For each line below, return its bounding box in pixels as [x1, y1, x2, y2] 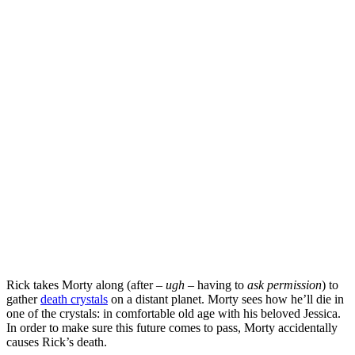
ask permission [247, 277, 322, 292]
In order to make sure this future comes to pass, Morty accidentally [6, 320, 338, 334]
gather [6, 292, 40, 306]
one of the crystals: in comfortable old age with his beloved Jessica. [6, 306, 341, 320]
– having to [185, 277, 247, 292]
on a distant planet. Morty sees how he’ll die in [108, 292, 344, 306]
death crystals [40, 292, 108, 306]
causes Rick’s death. [6, 334, 107, 349]
